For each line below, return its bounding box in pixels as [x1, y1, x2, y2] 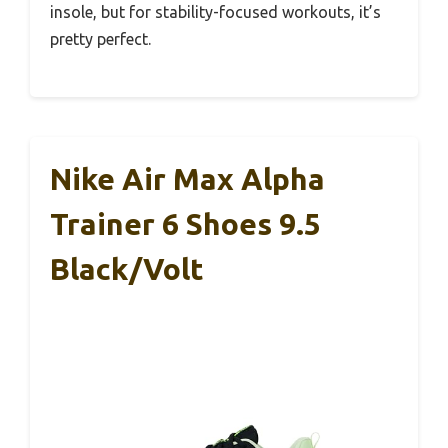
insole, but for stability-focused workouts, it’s [50, 2, 381, 21]
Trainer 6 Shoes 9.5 [50, 206, 321, 241]
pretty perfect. [50, 29, 151, 48]
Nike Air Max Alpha [50, 161, 325, 196]
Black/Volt [50, 251, 204, 286]
